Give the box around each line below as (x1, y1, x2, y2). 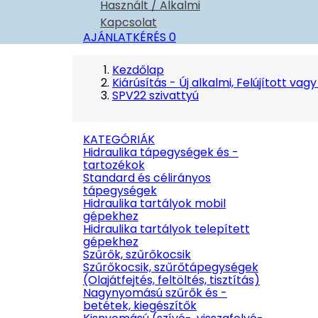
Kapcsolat (100, 14, 157, 31)
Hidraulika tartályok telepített (83, 221, 250, 237)
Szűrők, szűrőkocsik (83, 246, 191, 263)
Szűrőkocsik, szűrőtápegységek (83, 259, 258, 275)
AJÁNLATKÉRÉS (83, 29, 166, 45)
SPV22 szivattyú (112, 87, 199, 104)
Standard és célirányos (83, 170, 211, 186)
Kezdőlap (112, 62, 164, 78)
